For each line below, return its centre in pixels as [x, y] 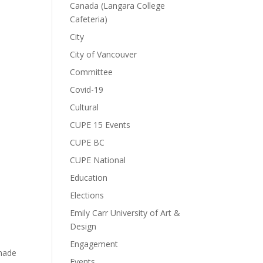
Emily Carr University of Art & [125, 213]
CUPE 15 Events [100, 125]
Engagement [94, 244]
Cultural [85, 107]
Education [89, 178]
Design [83, 226]
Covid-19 [87, 90]
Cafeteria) [89, 19]
